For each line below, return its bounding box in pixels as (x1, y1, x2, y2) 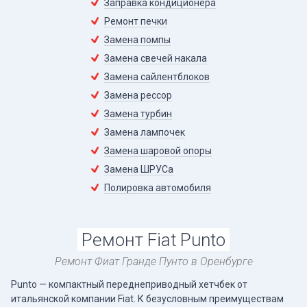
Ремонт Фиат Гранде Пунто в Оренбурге (54, 255, 253, 269)
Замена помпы (104, 34, 171, 46)
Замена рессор (104, 90, 173, 101)
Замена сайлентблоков (104, 71, 210, 83)
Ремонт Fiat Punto (82, 229, 225, 250)
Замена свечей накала (104, 53, 208, 64)
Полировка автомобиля (104, 182, 212, 194)
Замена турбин (104, 108, 173, 120)
